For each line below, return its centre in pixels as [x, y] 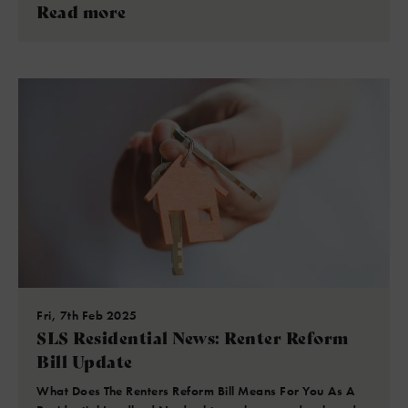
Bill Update [85, 360]
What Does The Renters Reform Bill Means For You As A [195, 390]
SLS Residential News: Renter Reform [193, 337]
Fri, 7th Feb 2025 [87, 315]
